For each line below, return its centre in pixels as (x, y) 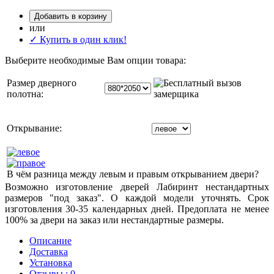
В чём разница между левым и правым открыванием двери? (133, 174)
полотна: (25, 94)
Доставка (49, 251)
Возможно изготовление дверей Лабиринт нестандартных (137, 187)
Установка (51, 262)
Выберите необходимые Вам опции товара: (95, 60)
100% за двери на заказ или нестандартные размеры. (114, 220)
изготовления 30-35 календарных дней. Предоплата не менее (137, 209)
